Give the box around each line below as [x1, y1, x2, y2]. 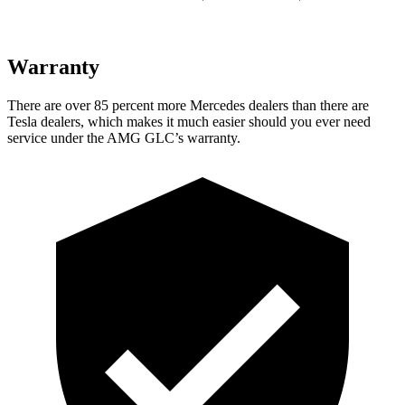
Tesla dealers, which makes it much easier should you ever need [7, 113, 371, 129]
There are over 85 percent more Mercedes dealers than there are [7, 97, 369, 113]
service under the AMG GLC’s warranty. [7, 129, 240, 146]
